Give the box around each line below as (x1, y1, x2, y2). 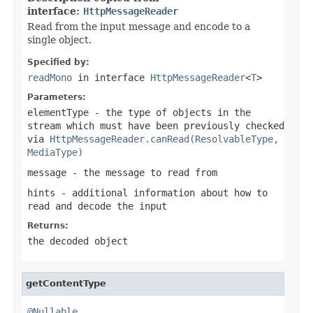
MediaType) (27, 146, 83, 158)
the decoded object (27, 235, 128, 247)
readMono (27, 71, 72, 83)
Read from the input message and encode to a (27, 20, 250, 32)
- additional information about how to (55, 187, 268, 198)
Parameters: (27, 92, 86, 102)
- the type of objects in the (89, 106, 251, 118)
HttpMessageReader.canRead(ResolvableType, (50, 133, 279, 145)
